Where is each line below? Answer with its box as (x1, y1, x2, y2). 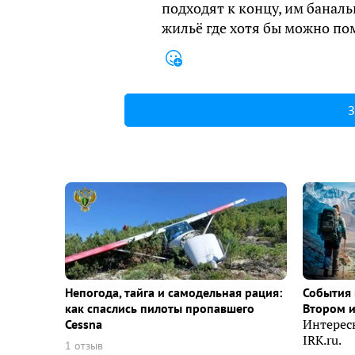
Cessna (65, 316, 102, 333)
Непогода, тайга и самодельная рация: (65, 284, 282, 301)
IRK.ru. (303, 332, 342, 349)
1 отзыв (65, 338, 103, 353)
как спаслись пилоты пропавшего (65, 300, 254, 317)
